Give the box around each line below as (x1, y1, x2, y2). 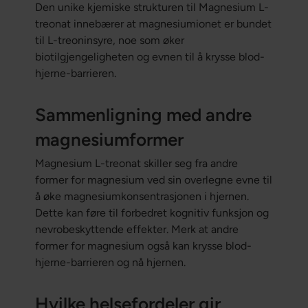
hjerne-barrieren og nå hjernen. (34, 256, 186, 269)
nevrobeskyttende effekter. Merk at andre (34, 223, 239, 236)
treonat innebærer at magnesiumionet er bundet (34, 17, 272, 31)
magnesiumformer (34, 129, 184, 151)
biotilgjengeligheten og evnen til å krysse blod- (34, 50, 265, 64)
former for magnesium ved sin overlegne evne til (34, 173, 272, 187)
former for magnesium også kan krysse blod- (34, 239, 252, 253)
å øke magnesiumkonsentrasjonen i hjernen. (34, 190, 249, 203)
